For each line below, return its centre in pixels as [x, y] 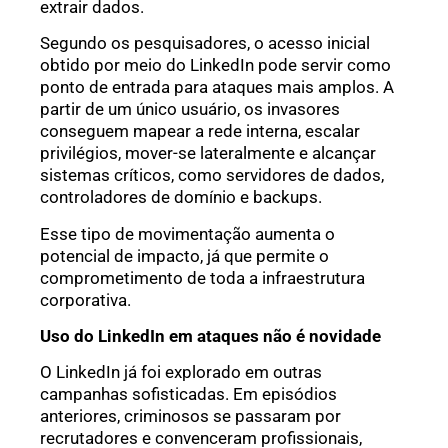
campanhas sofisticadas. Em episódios [188, 394]
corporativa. [85, 299]
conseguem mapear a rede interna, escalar [200, 131]
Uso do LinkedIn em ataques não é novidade [210, 335]
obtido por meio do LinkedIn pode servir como [215, 65]
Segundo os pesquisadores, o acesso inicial [205, 43]
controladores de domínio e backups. [181, 197]
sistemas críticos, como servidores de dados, [212, 175]
